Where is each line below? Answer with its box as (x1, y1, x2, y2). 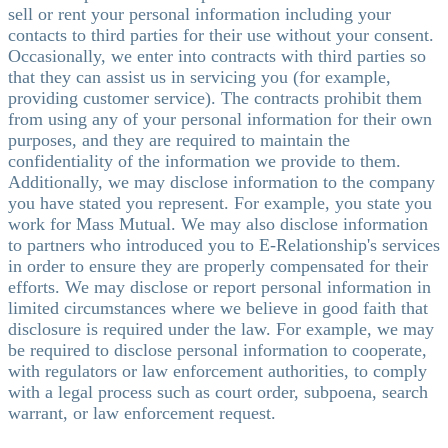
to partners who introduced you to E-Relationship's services (8, 234, 440, 255)
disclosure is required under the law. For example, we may (8, 318, 434, 339)
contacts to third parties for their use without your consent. (8, 24, 434, 45)
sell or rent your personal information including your (8, 3, 391, 24)
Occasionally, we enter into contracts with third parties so (8, 45, 426, 66)
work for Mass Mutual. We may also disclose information (8, 213, 428, 234)
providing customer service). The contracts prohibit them (8, 87, 422, 108)
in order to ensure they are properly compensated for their (8, 255, 428, 276)
